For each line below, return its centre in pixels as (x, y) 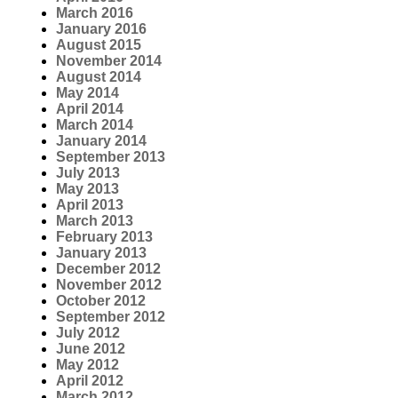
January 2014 (101, 141)
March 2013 (95, 221)
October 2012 (101, 301)
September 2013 (111, 157)
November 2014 (109, 61)
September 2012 (111, 317)
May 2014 (88, 93)
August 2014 (99, 77)
